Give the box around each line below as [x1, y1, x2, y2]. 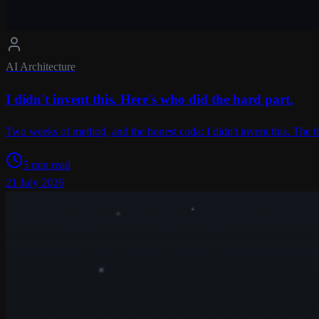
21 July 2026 [6, 177, 64, 189]
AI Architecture [6, 60, 75, 73]
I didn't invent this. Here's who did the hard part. [6, 91, 293, 107]
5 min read [23, 159, 70, 172]
